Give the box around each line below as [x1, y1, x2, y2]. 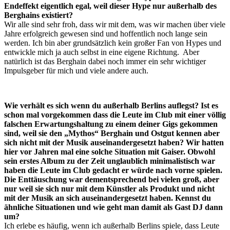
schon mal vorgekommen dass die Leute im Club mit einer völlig [4, 110, 226, 120]
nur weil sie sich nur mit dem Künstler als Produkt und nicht [4, 184, 215, 194]
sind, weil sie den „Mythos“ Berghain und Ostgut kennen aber [4, 129, 220, 138]
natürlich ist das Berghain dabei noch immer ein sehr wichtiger [4, 57, 206, 66]
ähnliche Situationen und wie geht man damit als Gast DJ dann [4, 203, 223, 212]
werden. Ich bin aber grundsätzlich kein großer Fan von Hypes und [4, 39, 221, 48]
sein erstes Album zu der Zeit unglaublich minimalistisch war [4, 157, 215, 166]
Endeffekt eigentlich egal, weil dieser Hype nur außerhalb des [4, 2, 217, 11]
